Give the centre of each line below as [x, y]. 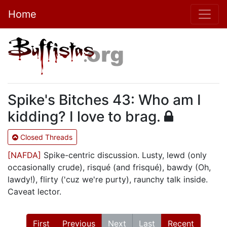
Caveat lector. [34, 192]
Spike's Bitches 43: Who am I [104, 100]
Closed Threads [45, 137]
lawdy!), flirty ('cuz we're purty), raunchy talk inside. [108, 179]
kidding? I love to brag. [86, 117]
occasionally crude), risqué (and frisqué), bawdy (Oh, [109, 167]
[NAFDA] [24, 155]
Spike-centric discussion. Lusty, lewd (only [124, 155]
